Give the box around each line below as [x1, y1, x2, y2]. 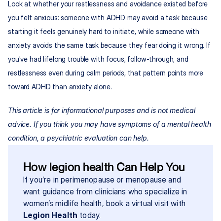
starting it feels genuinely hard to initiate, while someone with [8, 27, 200, 36]
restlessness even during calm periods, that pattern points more [8, 69, 204, 77]
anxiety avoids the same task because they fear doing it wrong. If [8, 41, 211, 50]
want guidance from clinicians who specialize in [23, 186, 187, 197]
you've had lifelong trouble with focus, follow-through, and [8, 55, 188, 64]
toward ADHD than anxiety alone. [8, 82, 112, 91]
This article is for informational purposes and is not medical [8, 106, 195, 115]
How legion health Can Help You [23, 160, 185, 174]
